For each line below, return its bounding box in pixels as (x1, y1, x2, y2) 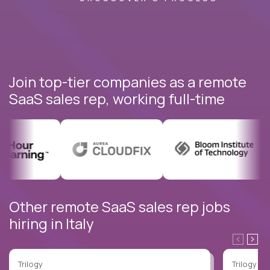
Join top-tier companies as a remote (9, 71, 246, 92)
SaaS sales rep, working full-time (9, 88, 225, 108)
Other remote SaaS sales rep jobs (9, 196, 230, 216)
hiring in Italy (9, 213, 94, 233)
